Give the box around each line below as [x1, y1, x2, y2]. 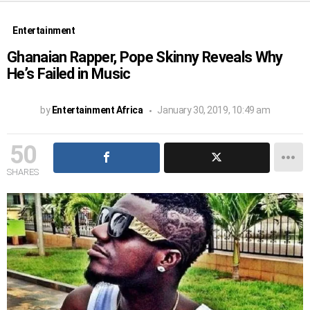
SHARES [7, 166, 39, 177]
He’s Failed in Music [7, 64, 131, 82]
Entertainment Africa [51, 104, 143, 116]
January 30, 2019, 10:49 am [157, 104, 271, 116]
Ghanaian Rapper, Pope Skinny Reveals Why [7, 48, 283, 66]
